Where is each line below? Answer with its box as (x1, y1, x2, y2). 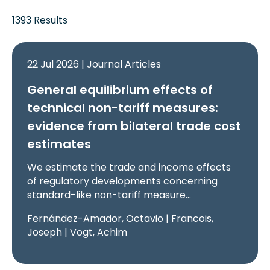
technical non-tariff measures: (27, 99, 219, 116)
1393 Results (12, 13, 67, 27)
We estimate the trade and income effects (27, 160, 231, 174)
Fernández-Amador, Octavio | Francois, (27, 211, 214, 225)
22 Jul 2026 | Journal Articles (27, 57, 162, 71)
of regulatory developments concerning (27, 174, 218, 188)
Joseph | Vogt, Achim (27, 225, 128, 239)
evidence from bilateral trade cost (27, 117, 242, 134)
